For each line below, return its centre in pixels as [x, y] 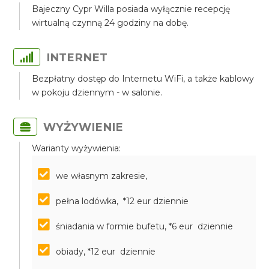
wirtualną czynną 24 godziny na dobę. [110, 23]
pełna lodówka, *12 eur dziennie [122, 201]
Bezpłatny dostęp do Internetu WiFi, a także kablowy [143, 79]
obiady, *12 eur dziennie [106, 252]
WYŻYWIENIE [83, 127]
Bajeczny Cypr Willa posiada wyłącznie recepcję [131, 9]
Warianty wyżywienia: [77, 148]
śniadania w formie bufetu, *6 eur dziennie [145, 226]
